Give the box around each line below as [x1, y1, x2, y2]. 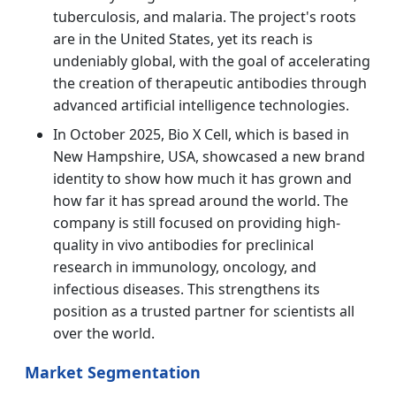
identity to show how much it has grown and [53, 169, 352, 189]
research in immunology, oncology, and [53, 257, 316, 278]
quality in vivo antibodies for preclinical [53, 235, 314, 255]
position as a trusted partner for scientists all [53, 301, 354, 322]
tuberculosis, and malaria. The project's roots [53, 7, 356, 27]
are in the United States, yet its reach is [53, 29, 313, 49]
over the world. [53, 324, 155, 344]
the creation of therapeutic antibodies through [53, 73, 367, 94]
